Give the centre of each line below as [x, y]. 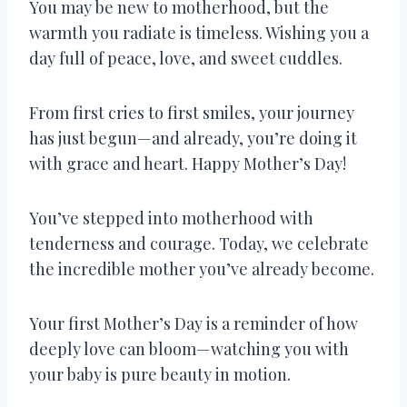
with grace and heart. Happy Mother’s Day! [188, 163]
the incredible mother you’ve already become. [202, 268]
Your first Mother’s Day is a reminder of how [194, 323]
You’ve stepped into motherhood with [171, 218]
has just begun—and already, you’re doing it [193, 138]
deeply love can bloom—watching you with [189, 348]
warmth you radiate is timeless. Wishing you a [199, 32]
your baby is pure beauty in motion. [160, 374]
